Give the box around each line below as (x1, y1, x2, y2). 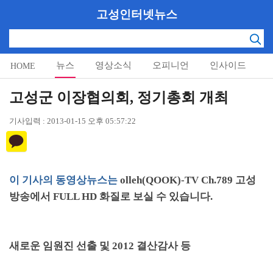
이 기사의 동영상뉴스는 (9, 174, 118, 186)
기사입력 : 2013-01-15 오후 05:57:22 (9, 116, 136, 126)
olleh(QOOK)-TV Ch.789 (120, 174, 233, 186)
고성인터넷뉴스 (96, 8, 177, 21)
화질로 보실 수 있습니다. (99, 191, 213, 202)
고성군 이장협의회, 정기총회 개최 (9, 90, 229, 105)
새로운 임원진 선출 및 (9, 240, 112, 252)
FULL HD (53, 191, 99, 202)
